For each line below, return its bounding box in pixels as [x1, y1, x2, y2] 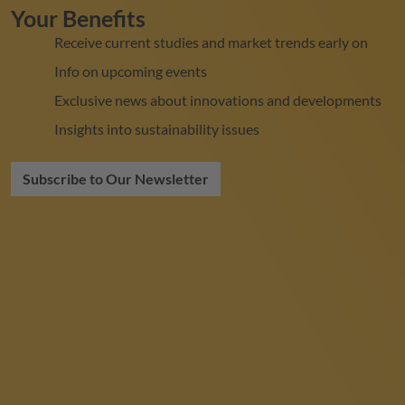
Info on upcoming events [54, 62, 207, 80]
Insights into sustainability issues [54, 120, 259, 138]
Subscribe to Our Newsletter [23, 170, 209, 188]
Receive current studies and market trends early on [54, 33, 368, 52]
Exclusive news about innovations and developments [54, 91, 381, 109]
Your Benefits [11, 5, 146, 33]
